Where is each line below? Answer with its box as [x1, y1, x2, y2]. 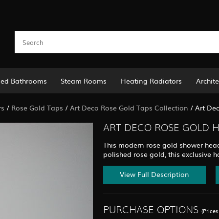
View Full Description [119, 169, 189, 179]
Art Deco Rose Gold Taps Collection [69, 102, 188, 112]
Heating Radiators [121, 75, 182, 86]
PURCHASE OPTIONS [103, 205, 198, 216]
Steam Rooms [61, 75, 107, 86]
